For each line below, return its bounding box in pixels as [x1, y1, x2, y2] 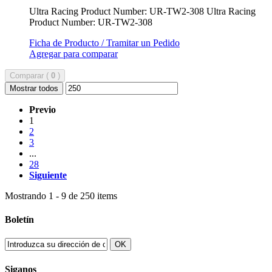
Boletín [5, 214, 34, 225]
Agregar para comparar [29, 48, 118, 59]
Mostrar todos [10, 83, 58, 93]
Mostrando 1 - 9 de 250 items [5, 190, 117, 201]
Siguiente [29, 169, 67, 180]
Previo [29, 104, 56, 115]
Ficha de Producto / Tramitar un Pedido [29, 37, 180, 48]
